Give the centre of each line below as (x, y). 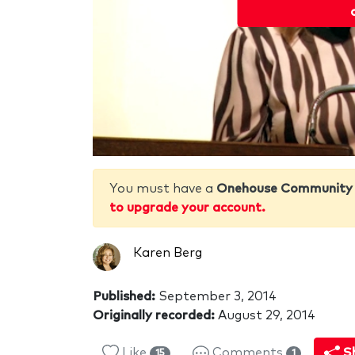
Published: (124, 296)
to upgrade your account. (187, 207)
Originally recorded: (154, 315)
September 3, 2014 (216, 296)
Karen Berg (168, 252)
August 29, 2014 (265, 315)
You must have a (163, 188)
